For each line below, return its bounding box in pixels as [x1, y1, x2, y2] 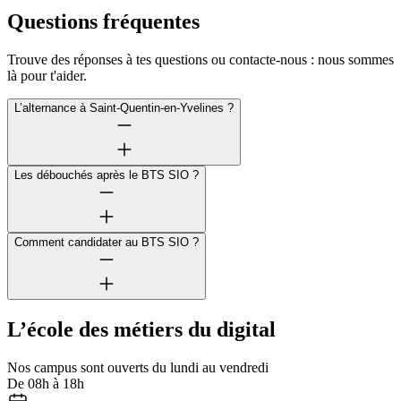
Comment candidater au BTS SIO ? [14, 235, 199, 249]
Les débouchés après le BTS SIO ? [14, 167, 199, 182]
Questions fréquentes [7, 9, 200, 33]
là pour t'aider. [7, 67, 87, 83]
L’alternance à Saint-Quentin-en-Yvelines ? [14, 100, 234, 115]
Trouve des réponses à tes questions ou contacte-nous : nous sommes [7, 51, 394, 67]
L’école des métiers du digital [7, 317, 276, 341]
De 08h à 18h [7, 375, 84, 391]
